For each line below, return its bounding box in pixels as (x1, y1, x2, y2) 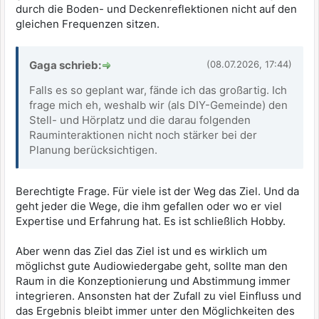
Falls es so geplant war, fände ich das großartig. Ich (29, 83, 287, 97)
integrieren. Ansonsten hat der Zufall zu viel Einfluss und (16, 289, 301, 303)
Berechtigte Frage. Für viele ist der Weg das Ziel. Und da (16, 184, 299, 198)
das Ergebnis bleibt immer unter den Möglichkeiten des (16, 304, 295, 318)
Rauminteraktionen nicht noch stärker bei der (29, 128, 257, 142)
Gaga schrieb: (29, 58, 101, 72)
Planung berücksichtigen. (29, 143, 160, 157)
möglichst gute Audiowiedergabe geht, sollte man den (16, 259, 288, 273)
